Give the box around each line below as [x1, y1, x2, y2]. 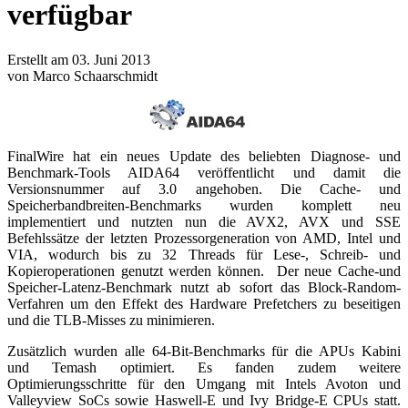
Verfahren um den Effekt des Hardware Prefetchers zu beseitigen [7, 295, 401, 311]
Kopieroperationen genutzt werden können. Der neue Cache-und [7, 262, 401, 279]
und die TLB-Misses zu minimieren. [7, 311, 215, 328]
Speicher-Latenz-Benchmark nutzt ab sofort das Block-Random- [7, 279, 401, 295]
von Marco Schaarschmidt [7, 67, 158, 84]
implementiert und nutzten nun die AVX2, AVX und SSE [7, 213, 401, 229]
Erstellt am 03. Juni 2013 [7, 51, 150, 67]
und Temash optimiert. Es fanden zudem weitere [7, 359, 401, 375]
